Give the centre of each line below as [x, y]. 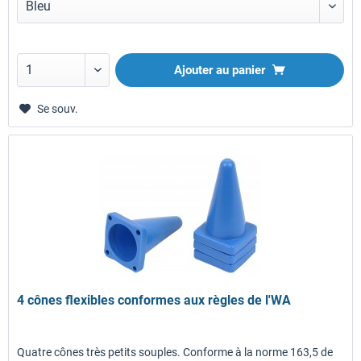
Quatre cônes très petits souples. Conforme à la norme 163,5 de [175, 352]
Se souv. [58, 108]
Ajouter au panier [220, 70]
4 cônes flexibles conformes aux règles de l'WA [154, 300]
